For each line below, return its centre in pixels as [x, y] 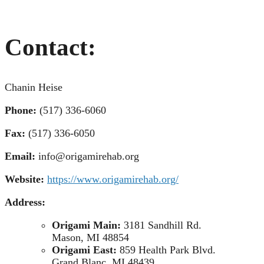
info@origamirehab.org [89, 156]
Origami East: [86, 250]
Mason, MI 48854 [90, 238]
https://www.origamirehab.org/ [113, 179]
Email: [22, 156]
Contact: [50, 47]
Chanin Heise [34, 88]
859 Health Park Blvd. [168, 250]
